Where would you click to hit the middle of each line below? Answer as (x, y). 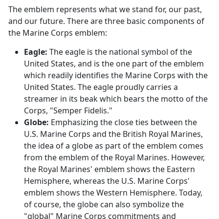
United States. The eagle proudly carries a (101, 87)
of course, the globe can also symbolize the (104, 205)
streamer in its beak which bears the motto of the (116, 99)
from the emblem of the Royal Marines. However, (114, 158)
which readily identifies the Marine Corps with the (116, 76)
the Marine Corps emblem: (58, 33)
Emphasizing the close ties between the (123, 122)
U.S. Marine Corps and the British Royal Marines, (113, 134)
